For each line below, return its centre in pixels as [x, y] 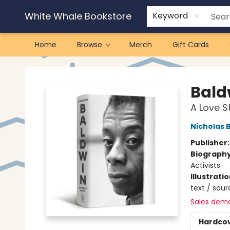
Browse [90, 45]
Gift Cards [191, 45]
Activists [205, 165]
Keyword [170, 16]
